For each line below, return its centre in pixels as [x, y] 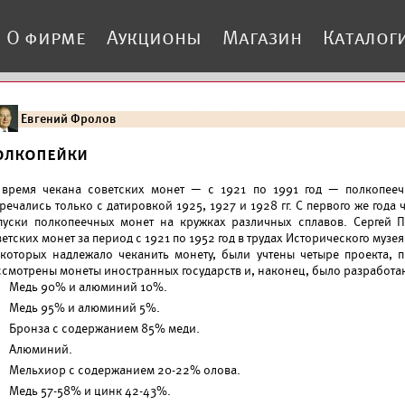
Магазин [262, 38]
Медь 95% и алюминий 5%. [85, 308]
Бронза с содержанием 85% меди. [104, 329]
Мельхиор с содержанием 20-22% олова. [125, 370]
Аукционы [154, 38]
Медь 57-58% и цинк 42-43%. [90, 391]
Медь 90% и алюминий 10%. [88, 287]
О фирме [46, 38]
